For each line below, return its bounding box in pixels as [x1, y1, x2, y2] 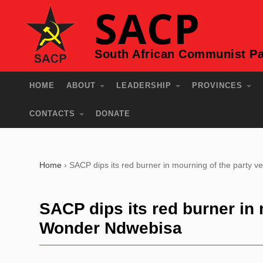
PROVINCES [192, 81, 246, 90]
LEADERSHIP [116, 81, 175, 90]
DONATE [96, 109, 131, 118]
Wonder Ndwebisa [39, 219, 183, 237]
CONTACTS [29, 109, 79, 118]
